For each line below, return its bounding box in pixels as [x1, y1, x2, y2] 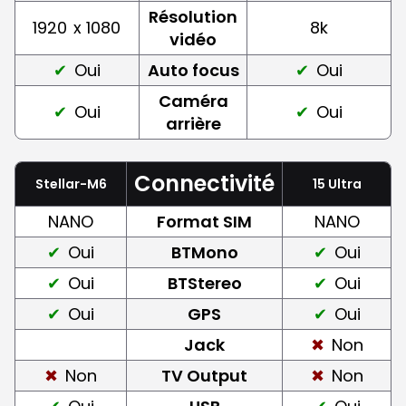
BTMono [170, 240, 238, 264]
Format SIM [157, 209, 252, 233]
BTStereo [167, 271, 242, 295]
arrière [165, 111, 221, 135]
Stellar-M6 [34, 174, 107, 193]
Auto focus [147, 58, 239, 82]
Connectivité [134, 168, 275, 198]
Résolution [149, 5, 237, 28]
